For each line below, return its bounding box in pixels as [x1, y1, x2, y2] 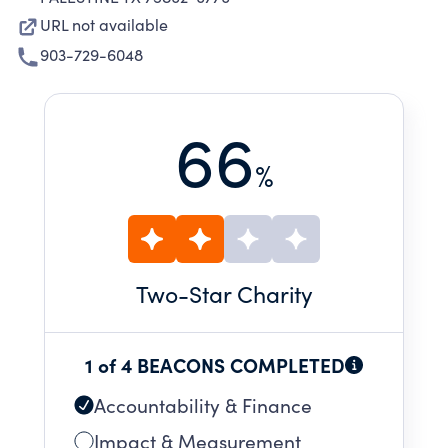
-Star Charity [177, 278, 313, 309]
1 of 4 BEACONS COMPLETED [85, 351, 345, 378]
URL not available [40, 14, 168, 35]
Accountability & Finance [94, 392, 312, 418]
